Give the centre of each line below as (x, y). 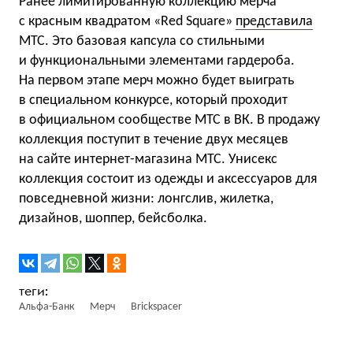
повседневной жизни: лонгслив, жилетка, (146, 199)
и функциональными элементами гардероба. (157, 61)
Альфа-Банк (47, 307)
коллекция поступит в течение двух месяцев (154, 140)
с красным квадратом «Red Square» (127, 22)
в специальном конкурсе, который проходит (153, 100)
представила (274, 22)
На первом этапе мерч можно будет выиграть (156, 81)
